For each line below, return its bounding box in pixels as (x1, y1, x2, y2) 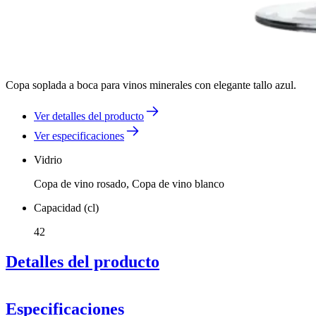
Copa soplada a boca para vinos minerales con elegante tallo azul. (6, 78, 296, 91)
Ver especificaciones (34, 129, 124, 142)
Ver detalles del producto (34, 109, 144, 122)
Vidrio (34, 153, 62, 166)
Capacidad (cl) (34, 201, 99, 214)
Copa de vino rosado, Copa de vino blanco (34, 177, 224, 190)
